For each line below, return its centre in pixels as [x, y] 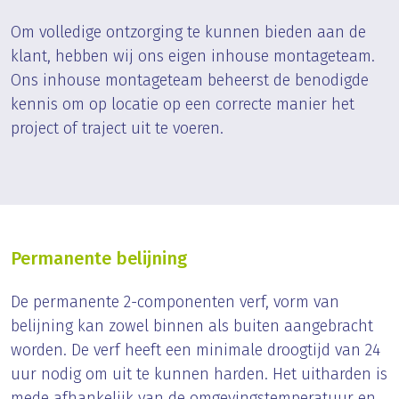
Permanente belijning [99, 259]
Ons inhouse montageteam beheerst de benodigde [190, 81]
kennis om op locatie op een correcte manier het [183, 105]
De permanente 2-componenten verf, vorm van [175, 302]
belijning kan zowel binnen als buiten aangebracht [192, 326]
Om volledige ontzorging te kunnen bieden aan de [188, 33]
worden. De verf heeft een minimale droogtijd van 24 [195, 350]
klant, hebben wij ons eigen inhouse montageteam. [193, 57]
